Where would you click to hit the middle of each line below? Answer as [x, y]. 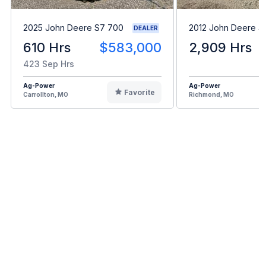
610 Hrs [47, 47]
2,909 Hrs [220, 47]
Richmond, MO [211, 94]
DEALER [146, 28]
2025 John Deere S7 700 [73, 28]
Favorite [139, 92]
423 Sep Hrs [49, 64]
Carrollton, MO [46, 94]
